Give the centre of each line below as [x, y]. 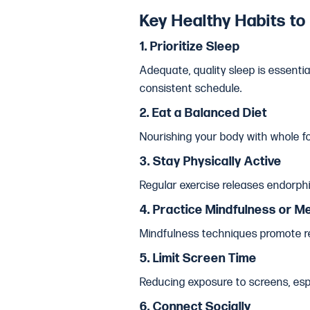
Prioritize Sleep [195, 47]
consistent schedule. [191, 89]
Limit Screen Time [205, 258]
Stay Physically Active [217, 162]
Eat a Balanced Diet [210, 113]
